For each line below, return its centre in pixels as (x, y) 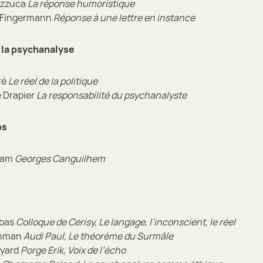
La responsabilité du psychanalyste (112, 95)
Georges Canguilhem (60, 158)
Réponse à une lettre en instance (124, 17)
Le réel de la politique (53, 81)
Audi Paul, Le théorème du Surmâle (98, 236)
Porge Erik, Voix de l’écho (73, 250)
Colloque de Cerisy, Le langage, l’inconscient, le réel (126, 222)
